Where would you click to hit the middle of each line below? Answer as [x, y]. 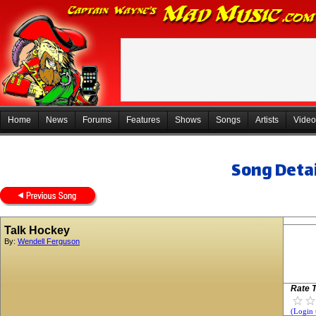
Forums [97, 120]
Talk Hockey [37, 230]
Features [143, 120]
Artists [267, 120]
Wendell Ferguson [49, 241]
